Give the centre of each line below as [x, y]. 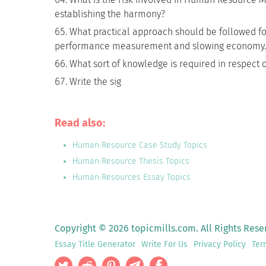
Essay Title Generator [95, 244]
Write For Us [164, 244]
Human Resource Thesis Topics [131, 161]
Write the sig [95, 82]
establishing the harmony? [110, 14]
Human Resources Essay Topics [132, 177]
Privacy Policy [220, 244]
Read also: [80, 123]
